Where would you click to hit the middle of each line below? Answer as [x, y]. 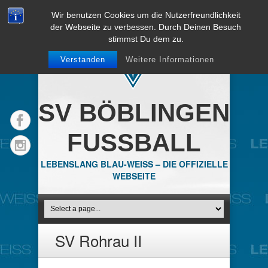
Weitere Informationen [170, 60]
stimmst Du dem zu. [146, 39]
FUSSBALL [134, 143]
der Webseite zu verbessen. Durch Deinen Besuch [146, 27]
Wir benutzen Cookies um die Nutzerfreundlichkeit [146, 15]
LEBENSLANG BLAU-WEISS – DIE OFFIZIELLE [134, 164]
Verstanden [83, 60]
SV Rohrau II [98, 240]
